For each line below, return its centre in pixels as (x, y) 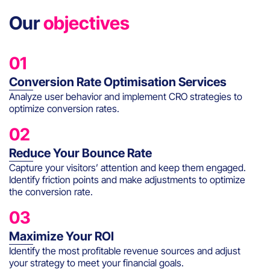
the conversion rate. (51, 192)
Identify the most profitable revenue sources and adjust (125, 251)
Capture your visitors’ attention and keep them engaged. (127, 168)
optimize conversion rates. (64, 109)
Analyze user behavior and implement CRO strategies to (126, 97)
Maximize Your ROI (61, 237)
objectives (86, 23)
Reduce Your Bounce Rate (80, 153)
